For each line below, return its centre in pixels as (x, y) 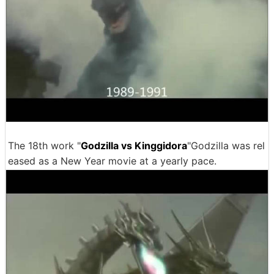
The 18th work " (44, 146)
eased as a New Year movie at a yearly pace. (112, 161)
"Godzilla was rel (226, 146)
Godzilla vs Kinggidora (134, 146)
